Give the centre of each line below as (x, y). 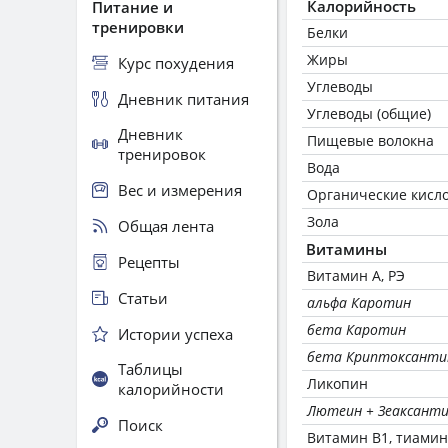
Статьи (143, 297)
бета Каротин (356, 329)
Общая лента (166, 225)
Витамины (346, 249)
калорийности (171, 389)
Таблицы (150, 369)
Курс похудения (176, 62)
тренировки (138, 27)
